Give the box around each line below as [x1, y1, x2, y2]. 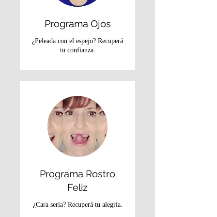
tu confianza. [60, 46, 95, 54]
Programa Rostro [40, 168, 115, 180]
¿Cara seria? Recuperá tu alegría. [32, 201, 123, 208]
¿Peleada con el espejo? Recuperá [32, 37, 123, 45]
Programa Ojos [44, 18, 111, 30]
